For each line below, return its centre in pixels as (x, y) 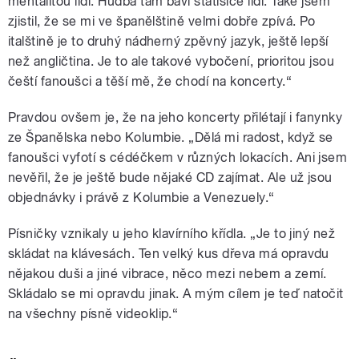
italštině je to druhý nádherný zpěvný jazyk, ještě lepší (168, 41)
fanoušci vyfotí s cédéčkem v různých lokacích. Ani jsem (178, 157)
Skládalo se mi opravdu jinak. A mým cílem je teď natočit (176, 293)
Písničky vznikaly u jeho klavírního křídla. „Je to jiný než (172, 233)
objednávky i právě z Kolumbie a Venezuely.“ (141, 197)
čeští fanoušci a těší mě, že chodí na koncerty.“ (150, 81)
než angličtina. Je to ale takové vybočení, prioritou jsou (171, 61)
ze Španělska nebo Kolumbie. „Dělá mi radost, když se (171, 137)
